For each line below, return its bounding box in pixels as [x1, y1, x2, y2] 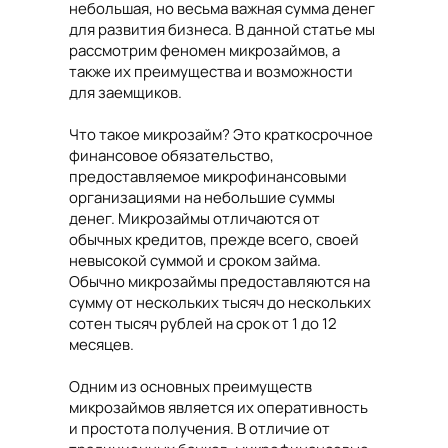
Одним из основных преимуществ [69, 376, 312, 398]
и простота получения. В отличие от [69, 418, 330, 440]
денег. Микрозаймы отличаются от [69, 208, 320, 230]
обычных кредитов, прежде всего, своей [69, 229, 359, 251]
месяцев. [69, 334, 134, 356]
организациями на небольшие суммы [69, 187, 335, 209]
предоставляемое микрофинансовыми [69, 166, 347, 188]
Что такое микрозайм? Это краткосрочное [69, 124, 373, 146]
